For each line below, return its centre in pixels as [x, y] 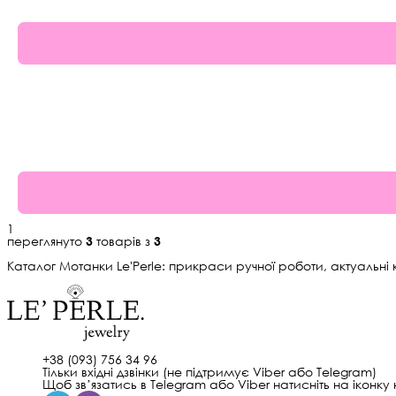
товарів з [123, 240]
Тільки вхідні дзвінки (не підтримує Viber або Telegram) [209, 371]
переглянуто [46, 240]
